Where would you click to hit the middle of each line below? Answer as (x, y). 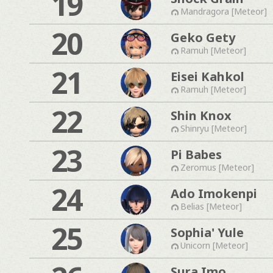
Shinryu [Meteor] (214, 128)
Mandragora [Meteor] (224, 11)
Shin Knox (201, 115)
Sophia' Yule (207, 232)
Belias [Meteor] (211, 206)
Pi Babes (196, 154)
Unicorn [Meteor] (214, 245)
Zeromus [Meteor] (217, 167)
